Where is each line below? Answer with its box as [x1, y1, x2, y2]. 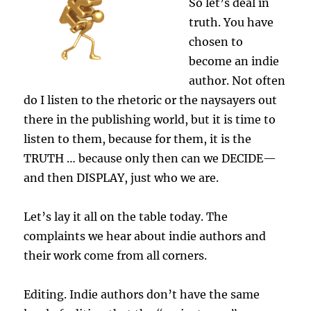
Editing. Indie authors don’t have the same [24, 287, 260, 302]
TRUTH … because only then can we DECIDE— [24, 151, 277, 166]
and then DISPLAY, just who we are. [24, 171, 219, 185]
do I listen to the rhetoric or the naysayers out [24, 93, 278, 108]
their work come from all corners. [24, 249, 208, 263]
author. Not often [189, 74, 286, 88]
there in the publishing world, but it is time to [24, 112, 276, 127]
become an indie [189, 54, 280, 69]
